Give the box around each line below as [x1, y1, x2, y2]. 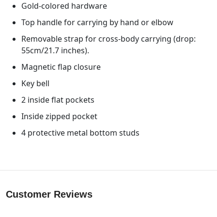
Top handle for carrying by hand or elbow [21, 16, 173, 28]
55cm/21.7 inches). [21, 45, 89, 56]
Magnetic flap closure [21, 61, 101, 72]
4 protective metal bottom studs [21, 127, 139, 138]
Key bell [21, 77, 49, 89]
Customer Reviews [6, 188, 93, 200]
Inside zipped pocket [21, 110, 97, 122]
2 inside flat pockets [21, 94, 94, 105]
